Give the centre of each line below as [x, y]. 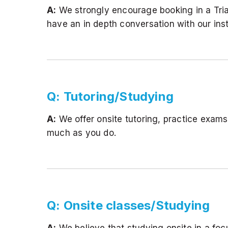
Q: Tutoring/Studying [110, 96]
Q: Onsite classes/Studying [129, 205]
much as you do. [81, 133]
